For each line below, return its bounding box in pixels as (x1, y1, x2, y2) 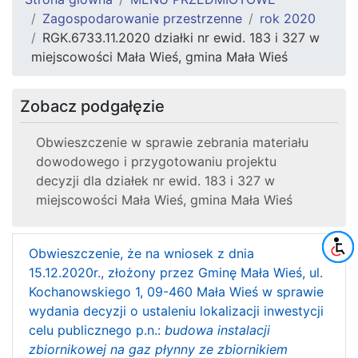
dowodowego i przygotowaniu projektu (36, 153, 276, 170)
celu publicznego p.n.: (29, 322, 165, 339)
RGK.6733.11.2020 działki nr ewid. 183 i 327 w (42, 30, 320, 46)
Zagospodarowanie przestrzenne (42, 10, 242, 27)
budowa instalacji (165, 322, 270, 339)
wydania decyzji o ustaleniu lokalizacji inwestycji (29, 303, 324, 320)
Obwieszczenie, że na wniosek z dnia (29, 245, 254, 262)
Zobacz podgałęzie (20, 97, 165, 117)
